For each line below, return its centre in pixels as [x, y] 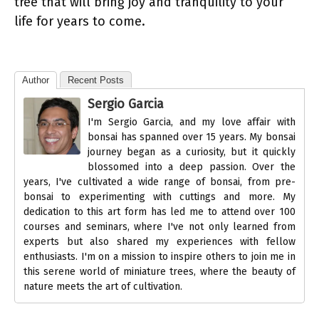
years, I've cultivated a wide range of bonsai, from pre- [159, 182]
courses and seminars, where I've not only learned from [159, 227]
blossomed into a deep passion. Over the [192, 167]
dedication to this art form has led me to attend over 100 [159, 212]
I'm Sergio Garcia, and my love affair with [192, 122]
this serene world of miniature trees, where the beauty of [159, 272]
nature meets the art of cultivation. [103, 287]
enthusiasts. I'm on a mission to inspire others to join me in [159, 257]
